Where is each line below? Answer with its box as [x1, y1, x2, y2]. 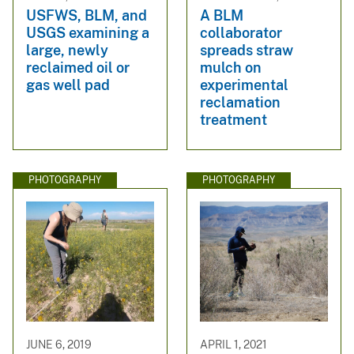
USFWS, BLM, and [26, 6, 147, 24]
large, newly [26, 41, 108, 58]
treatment [200, 111, 267, 128]
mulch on [200, 58, 262, 76]
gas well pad [26, 76, 110, 93]
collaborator [200, 24, 282, 41]
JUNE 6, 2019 [26, 337, 92, 351]
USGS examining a [26, 24, 149, 41]
